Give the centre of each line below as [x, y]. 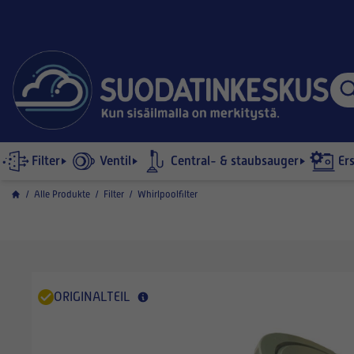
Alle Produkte [62, 194]
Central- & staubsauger [235, 161]
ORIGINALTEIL [92, 297]
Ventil [115, 161]
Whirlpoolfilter [168, 194]
